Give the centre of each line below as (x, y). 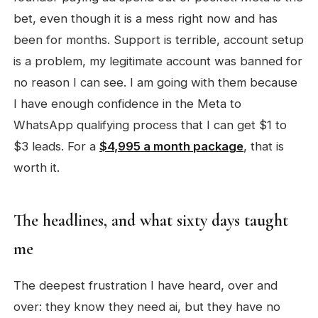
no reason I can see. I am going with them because (156, 82)
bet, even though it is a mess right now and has (146, 18)
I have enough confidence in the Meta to (128, 104)
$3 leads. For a (57, 146)
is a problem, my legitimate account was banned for (158, 61)
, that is (264, 146)
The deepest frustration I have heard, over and (146, 285)
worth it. (37, 168)
